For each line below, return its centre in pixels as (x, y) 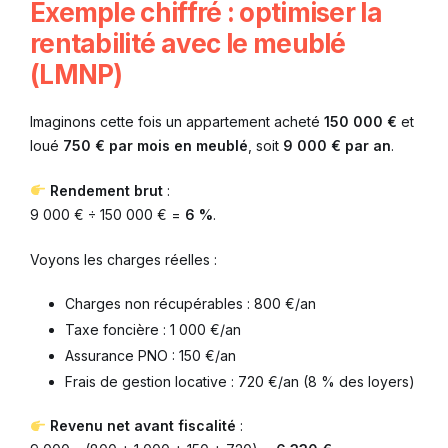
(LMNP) (76, 74)
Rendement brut (106, 190)
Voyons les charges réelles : (123, 259)
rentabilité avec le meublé (188, 43)
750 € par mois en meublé (155, 145)
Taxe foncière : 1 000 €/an (153, 329)
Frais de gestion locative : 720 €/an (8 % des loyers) (240, 382)
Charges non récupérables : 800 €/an (190, 303)
